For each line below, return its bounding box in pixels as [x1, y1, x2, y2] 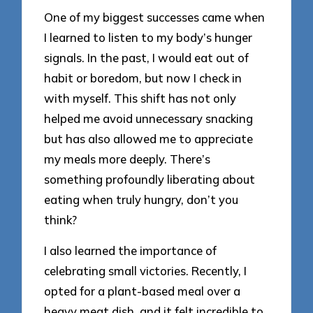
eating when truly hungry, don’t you [44, 191, 239, 207]
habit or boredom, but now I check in [44, 70, 242, 85]
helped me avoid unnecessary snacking [44, 110, 254, 126]
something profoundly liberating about [44, 171, 256, 187]
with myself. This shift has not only [44, 90, 237, 105]
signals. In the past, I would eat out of [44, 50, 249, 65]
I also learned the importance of [44, 243, 217, 259]
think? [44, 212, 78, 227]
